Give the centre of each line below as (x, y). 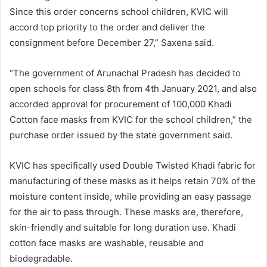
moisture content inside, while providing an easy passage (131, 196)
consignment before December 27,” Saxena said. (112, 42)
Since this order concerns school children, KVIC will (119, 11)
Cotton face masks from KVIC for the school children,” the (131, 119)
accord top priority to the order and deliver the (107, 27)
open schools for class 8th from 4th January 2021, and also (133, 88)
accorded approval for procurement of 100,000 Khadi (121, 104)
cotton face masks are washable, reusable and (107, 243)
